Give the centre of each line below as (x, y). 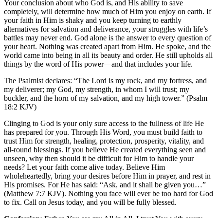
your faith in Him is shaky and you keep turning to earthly (93, 20)
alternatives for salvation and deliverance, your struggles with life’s (106, 29)
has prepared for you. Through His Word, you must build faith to (103, 132)
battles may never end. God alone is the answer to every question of (108, 37)
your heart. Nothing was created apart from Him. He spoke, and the (107, 46)
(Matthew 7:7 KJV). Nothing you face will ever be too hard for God (109, 193)
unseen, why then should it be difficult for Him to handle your (99, 158)
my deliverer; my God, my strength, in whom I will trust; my (97, 89)
